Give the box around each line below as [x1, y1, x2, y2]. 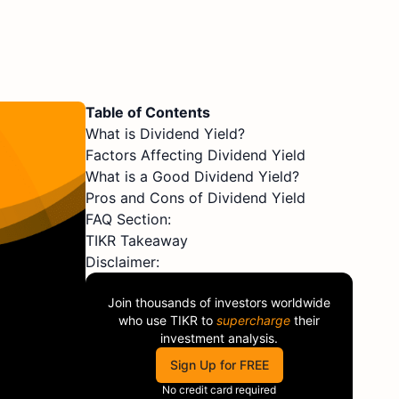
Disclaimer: [85, 253, 159, 271]
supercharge [216, 313, 290, 328]
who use [118, 313, 170, 328]
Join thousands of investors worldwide [108, 295, 330, 310]
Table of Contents [85, 103, 210, 121]
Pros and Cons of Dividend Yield [85, 189, 305, 207]
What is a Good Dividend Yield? [85, 167, 299, 185]
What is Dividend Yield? [85, 125, 245, 142]
